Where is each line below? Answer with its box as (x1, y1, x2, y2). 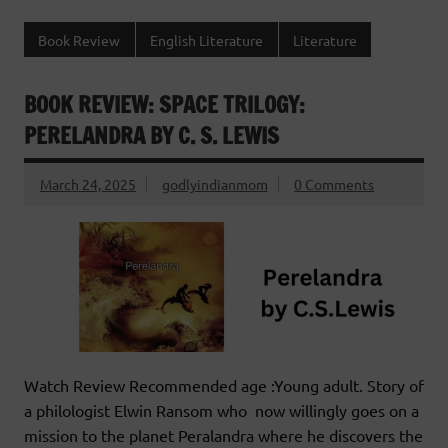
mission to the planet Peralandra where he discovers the (24, 425, 423, 446)
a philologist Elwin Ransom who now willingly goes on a (24, 400, 419, 421)
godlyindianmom (161, 175, 268, 193)
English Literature (150, 30, 264, 49)
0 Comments (294, 175, 375, 193)
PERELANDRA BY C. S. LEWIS (24, 120, 279, 152)
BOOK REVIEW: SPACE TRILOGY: (24, 89, 310, 121)
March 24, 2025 (40, 175, 136, 193)
